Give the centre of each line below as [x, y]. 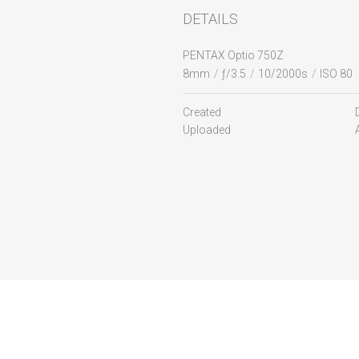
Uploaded [206, 130]
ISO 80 [336, 74]
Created [202, 112]
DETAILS [210, 19]
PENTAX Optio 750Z [233, 55]
